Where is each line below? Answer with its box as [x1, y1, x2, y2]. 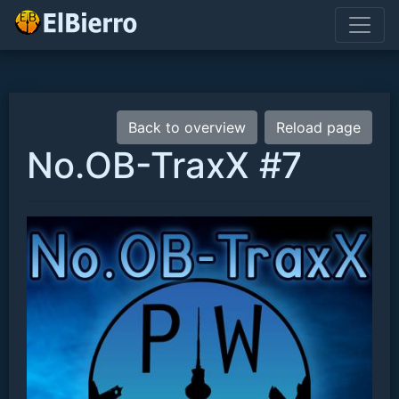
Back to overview [128, 118, 246, 136]
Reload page [276, 118, 361, 136]
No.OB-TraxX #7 [27, 143, 302, 187]
